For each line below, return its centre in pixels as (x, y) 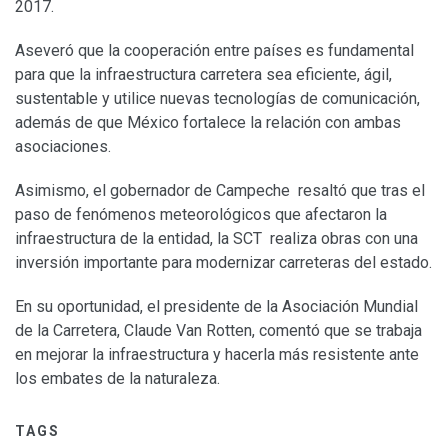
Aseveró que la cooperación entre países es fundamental (214, 50)
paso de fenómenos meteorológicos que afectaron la (201, 214)
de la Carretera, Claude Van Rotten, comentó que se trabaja (218, 330)
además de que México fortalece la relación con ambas (208, 122)
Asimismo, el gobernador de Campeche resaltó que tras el (220, 190)
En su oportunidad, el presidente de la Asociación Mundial (216, 306)
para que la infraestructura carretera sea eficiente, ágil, (203, 74)
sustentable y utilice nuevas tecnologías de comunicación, (217, 98)
